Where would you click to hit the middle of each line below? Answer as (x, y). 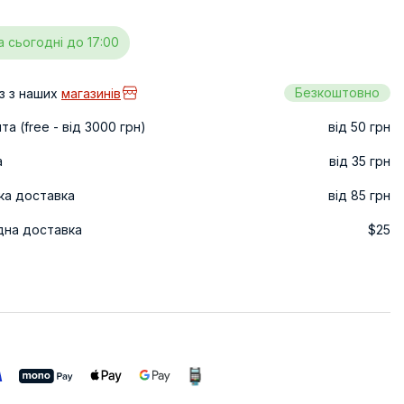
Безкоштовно (337, 92)
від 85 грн (359, 195)
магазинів (91, 93)
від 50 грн (359, 126)
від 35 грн (360, 161)
